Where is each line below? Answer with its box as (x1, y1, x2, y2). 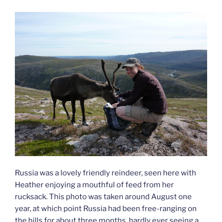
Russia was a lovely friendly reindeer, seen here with (15, 168, 196, 178)
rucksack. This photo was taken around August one (15, 192, 192, 202)
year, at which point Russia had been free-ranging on (15, 204, 197, 214)
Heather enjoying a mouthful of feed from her (15, 180, 174, 190)
